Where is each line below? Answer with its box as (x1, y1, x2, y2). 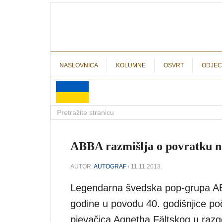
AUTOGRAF (94, 163, 126, 170)
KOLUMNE (116, 62, 146, 69)
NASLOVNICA (59, 62, 98, 69)
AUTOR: (70, 163, 94, 170)
